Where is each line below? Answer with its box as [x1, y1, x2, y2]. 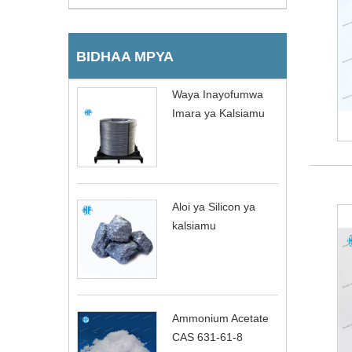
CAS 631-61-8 [172, 331, 243, 344]
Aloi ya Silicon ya [172, 200, 255, 213]
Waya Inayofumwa [172, 87, 263, 101]
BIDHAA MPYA [76, 48, 174, 64]
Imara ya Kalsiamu [172, 106, 265, 119]
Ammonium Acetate [172, 312, 269, 325]
